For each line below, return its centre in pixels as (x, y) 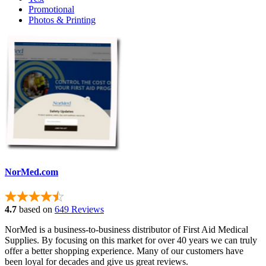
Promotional (51, 9)
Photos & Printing (62, 20)
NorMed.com (31, 172)
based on (34, 209)
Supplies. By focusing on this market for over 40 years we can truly (131, 240)
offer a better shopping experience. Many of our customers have (124, 251)
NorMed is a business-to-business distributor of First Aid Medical (126, 229)
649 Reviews (79, 209)
